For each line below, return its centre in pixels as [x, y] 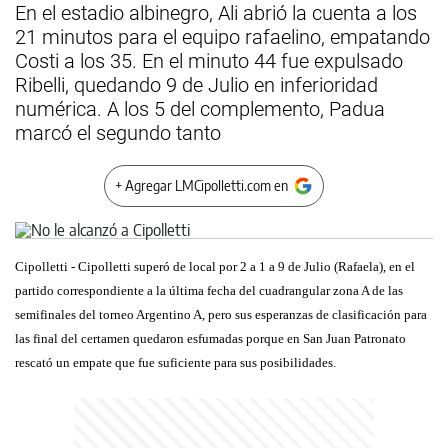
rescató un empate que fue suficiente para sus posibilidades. [175, 362]
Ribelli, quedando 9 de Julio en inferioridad [196, 85]
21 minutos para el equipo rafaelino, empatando [222, 37]
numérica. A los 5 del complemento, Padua [200, 109]
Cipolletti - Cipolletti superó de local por [127, 266]
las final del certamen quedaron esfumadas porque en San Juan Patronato [210, 338]
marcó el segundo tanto [118, 133]
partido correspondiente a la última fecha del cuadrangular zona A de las [209, 290]
